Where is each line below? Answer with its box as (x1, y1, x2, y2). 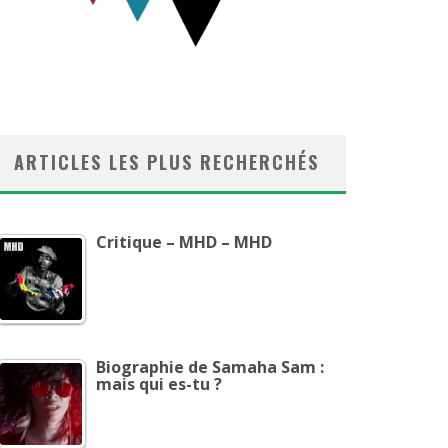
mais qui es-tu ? (96, 373, 222, 395)
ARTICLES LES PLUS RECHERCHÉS (13, 149, 319, 175)
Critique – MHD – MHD (96, 231, 272, 253)
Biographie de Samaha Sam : (96, 356, 324, 378)
